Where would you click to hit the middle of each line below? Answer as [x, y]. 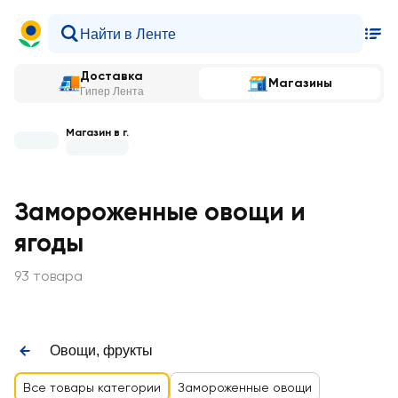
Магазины [300, 83]
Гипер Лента [112, 92]
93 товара [48, 276]
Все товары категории [92, 387]
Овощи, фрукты [101, 350]
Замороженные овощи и [160, 212]
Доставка [111, 76]
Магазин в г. [97, 132]
